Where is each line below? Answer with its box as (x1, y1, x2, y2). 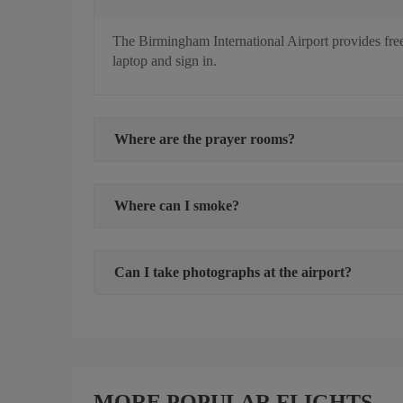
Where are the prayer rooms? (114, 130, 295, 147)
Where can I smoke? (114, 197, 239, 213)
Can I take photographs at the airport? (114, 264, 352, 280)
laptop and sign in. (112, 52, 217, 68)
